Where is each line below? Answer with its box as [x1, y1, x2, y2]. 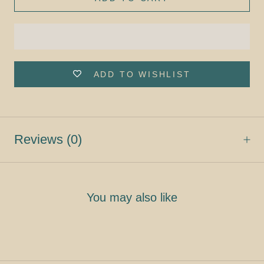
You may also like [87, 191, 177, 204]
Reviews [14, 131, 67, 147]
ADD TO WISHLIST [93, 69, 191, 79]
